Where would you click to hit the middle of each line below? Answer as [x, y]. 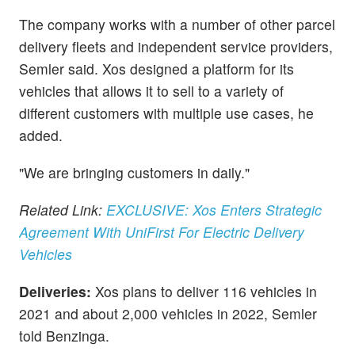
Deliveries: [55, 292]
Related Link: [63, 210]
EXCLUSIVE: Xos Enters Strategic [214, 210]
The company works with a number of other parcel [177, 24]
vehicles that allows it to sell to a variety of [151, 90]
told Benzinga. [64, 336]
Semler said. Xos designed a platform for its [157, 68]
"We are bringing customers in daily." [134, 172]
